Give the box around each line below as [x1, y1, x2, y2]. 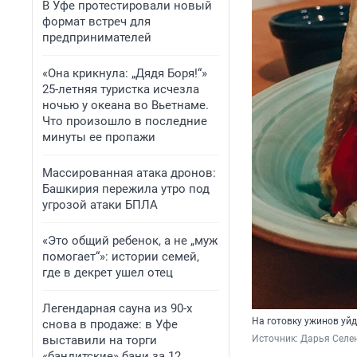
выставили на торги [42, 333, 157, 347]
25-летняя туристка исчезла [42, 82, 199, 96]
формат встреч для [42, 14, 151, 29]
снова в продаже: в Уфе [42, 317, 178, 331]
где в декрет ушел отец [42, 265, 173, 280]
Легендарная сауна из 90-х [42, 301, 192, 316]
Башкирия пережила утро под [42, 182, 210, 196]
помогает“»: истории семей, [42, 249, 199, 264]
